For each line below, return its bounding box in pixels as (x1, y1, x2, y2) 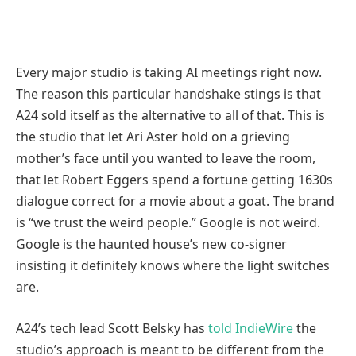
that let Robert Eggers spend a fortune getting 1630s (16, 171, 333, 189)
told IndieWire (208, 319, 293, 337)
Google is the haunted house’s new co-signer (16, 235, 287, 253)
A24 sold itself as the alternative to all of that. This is (16, 106, 325, 125)
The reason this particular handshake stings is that (16, 85, 321, 103)
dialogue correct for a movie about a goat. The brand (16, 192, 335, 211)
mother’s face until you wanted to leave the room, (16, 149, 315, 168)
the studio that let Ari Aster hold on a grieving (16, 128, 290, 146)
